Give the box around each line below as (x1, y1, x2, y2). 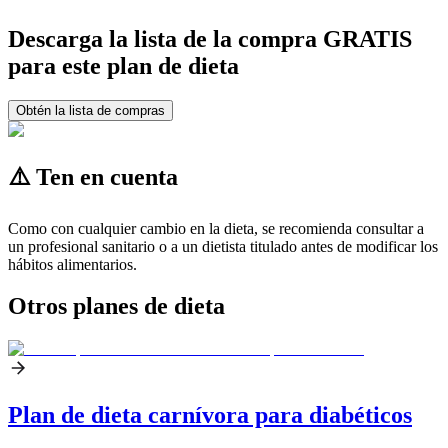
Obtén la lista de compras (16, 102, 165, 118)
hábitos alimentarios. (8, 255, 137, 273)
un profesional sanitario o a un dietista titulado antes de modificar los (8, 237, 438, 255)
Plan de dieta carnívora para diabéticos (8, 402, 412, 429)
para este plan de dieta (8, 52, 239, 79)
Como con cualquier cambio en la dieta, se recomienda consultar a (8, 219, 424, 237)
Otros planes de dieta (8, 293, 225, 320)
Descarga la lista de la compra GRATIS (8, 25, 412, 52)
